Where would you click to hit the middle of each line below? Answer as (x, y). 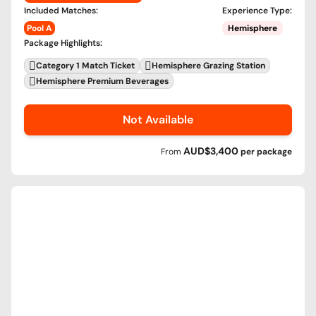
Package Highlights (62, 43)
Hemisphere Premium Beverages (102, 81)
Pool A (39, 29)
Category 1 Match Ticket (85, 66)
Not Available (158, 120)
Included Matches (60, 11)
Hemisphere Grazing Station (208, 66)
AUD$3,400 (212, 151)
